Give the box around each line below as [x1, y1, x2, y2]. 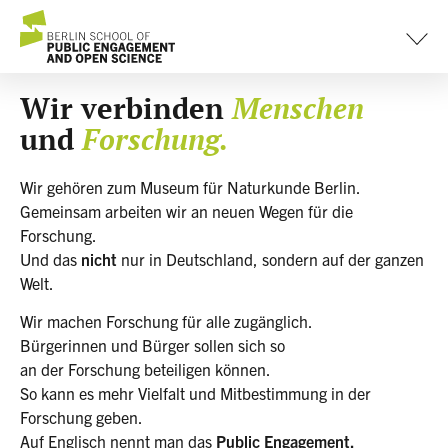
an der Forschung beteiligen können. [20, 359, 271, 380]
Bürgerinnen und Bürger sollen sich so [20, 335, 285, 356]
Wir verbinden [20, 89, 232, 127]
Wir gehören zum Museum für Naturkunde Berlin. [20, 177, 361, 197]
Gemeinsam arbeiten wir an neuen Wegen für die [20, 201, 353, 221]
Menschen [232, 89, 364, 127]
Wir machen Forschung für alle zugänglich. [20, 311, 313, 332]
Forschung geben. [20, 407, 143, 428]
